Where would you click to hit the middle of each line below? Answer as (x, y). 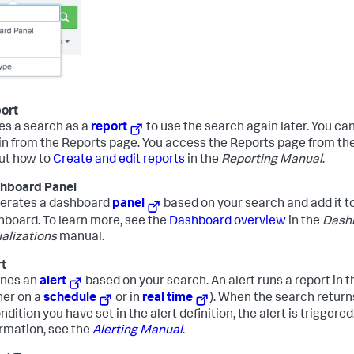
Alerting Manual (137, 331)
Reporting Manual (272, 161)
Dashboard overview (228, 222)
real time (168, 298)
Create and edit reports (119, 161)
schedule (70, 298)
